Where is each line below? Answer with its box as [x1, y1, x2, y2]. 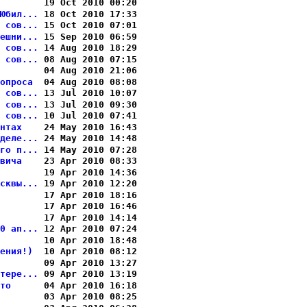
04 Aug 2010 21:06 [38, 65, 137, 75]
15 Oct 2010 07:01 [38, 20, 137, 30]
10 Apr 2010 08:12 [38, 246, 137, 256]
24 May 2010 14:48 [38, 133, 137, 143]
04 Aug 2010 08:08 [38, 76, 137, 87]
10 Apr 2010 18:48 [38, 234, 137, 245]
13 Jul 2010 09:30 [38, 99, 137, 110]
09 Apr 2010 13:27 [38, 257, 137, 268]
